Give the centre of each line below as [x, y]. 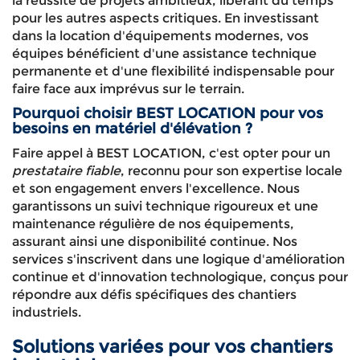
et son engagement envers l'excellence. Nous [156, 188]
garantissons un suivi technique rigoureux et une [165, 206]
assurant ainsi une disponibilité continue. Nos [155, 241]
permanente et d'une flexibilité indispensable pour [173, 71]
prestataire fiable [66, 171]
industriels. [47, 312]
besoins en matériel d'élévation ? [132, 129]
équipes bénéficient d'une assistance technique [164, 53]
